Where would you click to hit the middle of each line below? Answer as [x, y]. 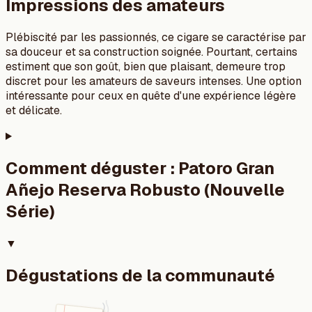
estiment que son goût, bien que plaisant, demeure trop [146, 66]
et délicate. [34, 110]
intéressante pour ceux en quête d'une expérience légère [151, 95]
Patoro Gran [226, 168]
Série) [30, 211]
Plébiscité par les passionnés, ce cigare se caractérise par [156, 37]
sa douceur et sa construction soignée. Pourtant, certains [151, 52]
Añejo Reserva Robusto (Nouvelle [145, 189]
